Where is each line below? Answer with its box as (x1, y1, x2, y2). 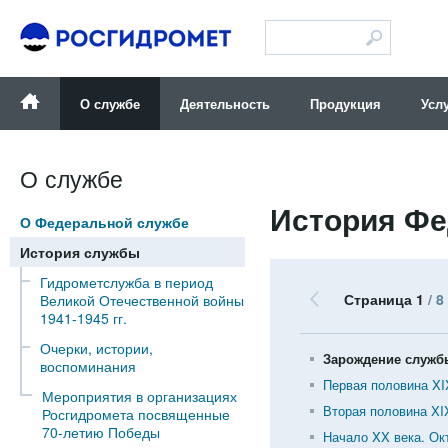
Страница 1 (344, 289, 428, 310)
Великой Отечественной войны (40, 290, 244, 310)
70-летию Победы (42, 422, 160, 442)
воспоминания (40, 356, 136, 376)
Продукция (310, 94, 381, 113)
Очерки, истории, (40, 338, 153, 358)
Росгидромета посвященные (42, 404, 230, 424)
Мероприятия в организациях (42, 386, 237, 406)
